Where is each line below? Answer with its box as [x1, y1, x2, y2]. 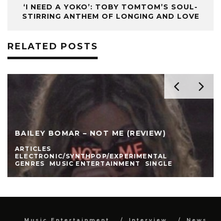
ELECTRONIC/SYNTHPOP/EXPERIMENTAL [15, 152, 168, 160]
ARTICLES [15, 145, 51, 152]
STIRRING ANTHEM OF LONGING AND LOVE [22, 11, 199, 21]
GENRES [15, 159, 45, 167]
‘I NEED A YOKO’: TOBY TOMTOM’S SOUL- [23, 2, 198, 11]
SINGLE [145, 159, 173, 167]
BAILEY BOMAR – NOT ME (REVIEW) [15, 128, 166, 138]
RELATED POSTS [7, 40, 98, 52]
